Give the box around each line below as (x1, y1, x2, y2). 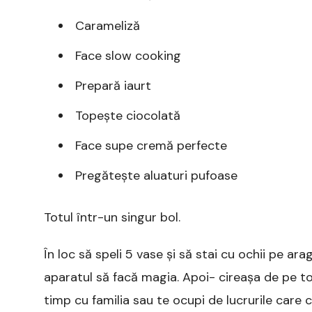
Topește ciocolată (75, 107, 180, 124)
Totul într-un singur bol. (44, 208, 180, 226)
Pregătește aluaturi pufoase (75, 166, 237, 184)
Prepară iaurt (75, 77, 151, 94)
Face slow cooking (75, 47, 181, 64)
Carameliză (75, 17, 140, 34)
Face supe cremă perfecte (75, 136, 227, 154)
